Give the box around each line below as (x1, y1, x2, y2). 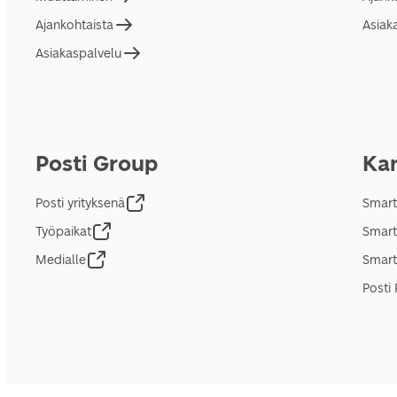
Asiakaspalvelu (35, 45, 121, 61)
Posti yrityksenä (35, 195, 125, 211)
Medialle (35, 252, 86, 268)
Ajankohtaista (35, 17, 113, 33)
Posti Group (35, 151, 158, 176)
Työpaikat (35, 223, 91, 239)
